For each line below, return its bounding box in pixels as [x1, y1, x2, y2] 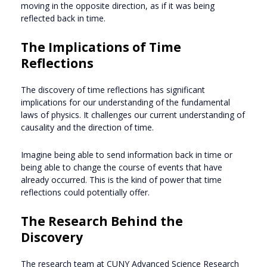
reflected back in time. [21, 13, 105, 24]
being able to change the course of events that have [21, 162, 222, 173]
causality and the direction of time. [21, 122, 154, 133]
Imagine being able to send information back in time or [21, 149, 232, 160]
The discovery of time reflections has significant [21, 84, 205, 95]
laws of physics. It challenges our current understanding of [21, 109, 245, 120]
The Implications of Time [21, 39, 181, 55]
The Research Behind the [21, 213, 183, 229]
